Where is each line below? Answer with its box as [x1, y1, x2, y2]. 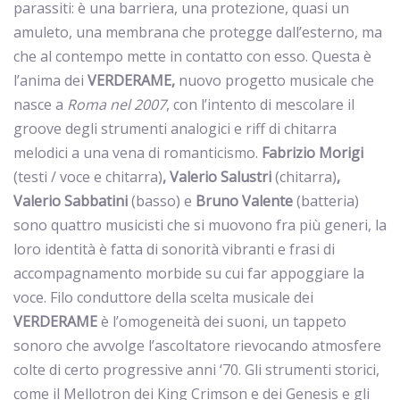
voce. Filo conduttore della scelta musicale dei [13, 287, 313, 307]
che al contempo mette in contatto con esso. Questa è [13, 46, 371, 66]
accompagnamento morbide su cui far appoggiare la [13, 263, 364, 283]
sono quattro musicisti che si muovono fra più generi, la [13, 215, 387, 235]
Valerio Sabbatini [13, 191, 131, 211]
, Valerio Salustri [162, 167, 275, 187]
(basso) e [131, 191, 196, 211]
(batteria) [293, 191, 359, 211]
